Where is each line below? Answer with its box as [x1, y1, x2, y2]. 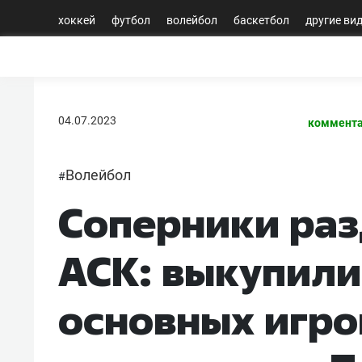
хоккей [58, 13, 95, 27]
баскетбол [234, 13, 289, 27]
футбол [112, 13, 150, 27]
